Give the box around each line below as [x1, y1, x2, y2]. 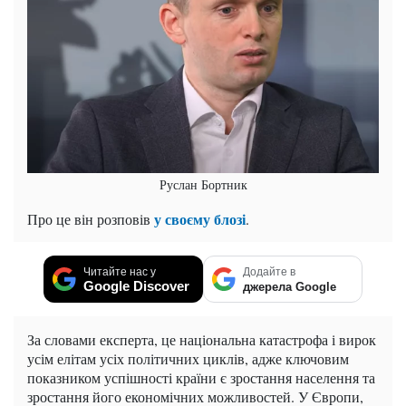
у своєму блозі [154, 208, 246, 230]
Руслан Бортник [159, 176, 247, 194]
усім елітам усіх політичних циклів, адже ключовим [27, 349, 349, 369]
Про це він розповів [27, 209, 154, 229]
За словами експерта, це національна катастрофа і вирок [27, 330, 376, 350]
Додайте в [243, 266, 295, 279]
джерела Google [243, 280, 336, 295]
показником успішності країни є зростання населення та [27, 368, 375, 388]
